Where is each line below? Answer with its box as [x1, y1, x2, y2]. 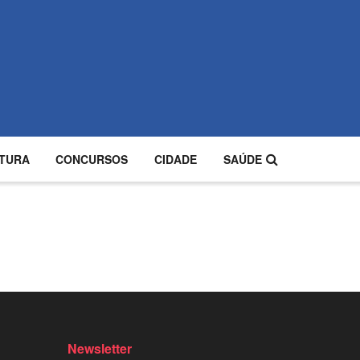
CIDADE [154, 151, 198, 167]
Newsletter [67, 339, 132, 358]
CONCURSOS [55, 151, 129, 167]
